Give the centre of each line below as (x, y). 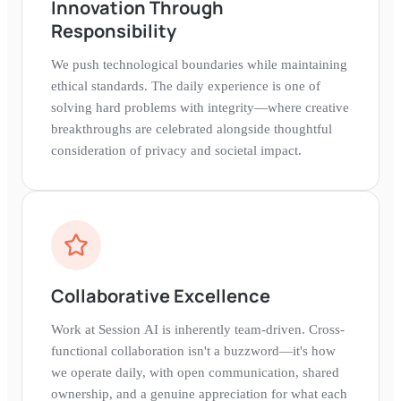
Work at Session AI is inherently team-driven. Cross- (198, 329)
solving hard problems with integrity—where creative (200, 107)
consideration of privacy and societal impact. (176, 150)
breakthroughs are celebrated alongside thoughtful (192, 128)
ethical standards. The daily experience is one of (186, 85)
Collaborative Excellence (161, 295)
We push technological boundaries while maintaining (199, 64)
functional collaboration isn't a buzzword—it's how (193, 350)
